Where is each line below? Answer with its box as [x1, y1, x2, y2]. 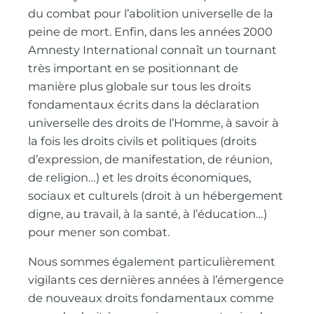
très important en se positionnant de [28, 60, 239, 75]
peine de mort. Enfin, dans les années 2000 [28, 24, 273, 39]
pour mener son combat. [28, 224, 170, 239]
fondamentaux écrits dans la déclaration [28, 97, 260, 111]
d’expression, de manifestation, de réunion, [28, 151, 273, 166]
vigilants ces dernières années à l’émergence [28, 273, 285, 287]
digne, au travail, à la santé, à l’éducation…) [28, 206, 268, 221]
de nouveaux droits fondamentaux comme [28, 291, 275, 306]
